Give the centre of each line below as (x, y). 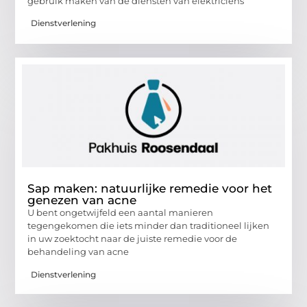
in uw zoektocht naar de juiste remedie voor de (133, 239)
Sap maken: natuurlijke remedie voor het (150, 189)
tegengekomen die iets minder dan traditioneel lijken (149, 226)
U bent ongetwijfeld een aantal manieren (121, 213)
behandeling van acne (78, 252)
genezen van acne (82, 200)
